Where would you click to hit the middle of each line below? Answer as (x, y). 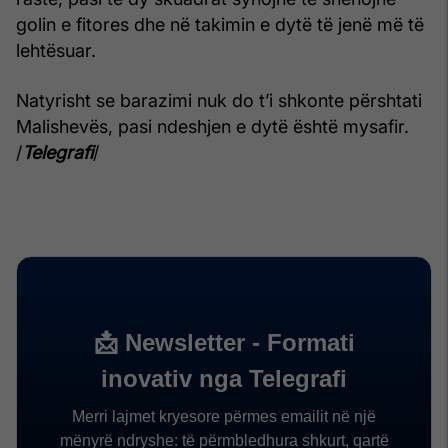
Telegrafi (57, 152)
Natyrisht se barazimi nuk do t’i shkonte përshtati (219, 100)
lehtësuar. (56, 50)
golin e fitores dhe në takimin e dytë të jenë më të (220, 24)
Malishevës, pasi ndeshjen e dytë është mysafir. (212, 126)
